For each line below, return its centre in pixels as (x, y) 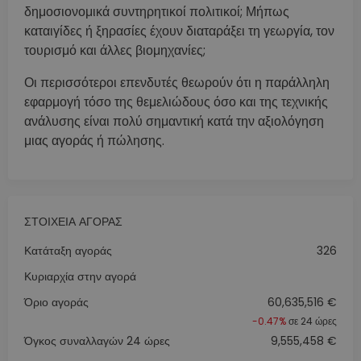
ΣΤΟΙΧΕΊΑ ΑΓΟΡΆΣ (73, 221)
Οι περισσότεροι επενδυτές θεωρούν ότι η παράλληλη (177, 82)
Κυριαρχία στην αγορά (80, 276)
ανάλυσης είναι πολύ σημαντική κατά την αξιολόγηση (174, 121)
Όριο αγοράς (56, 302)
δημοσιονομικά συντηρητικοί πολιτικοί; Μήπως (157, 11)
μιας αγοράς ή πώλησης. (94, 140)
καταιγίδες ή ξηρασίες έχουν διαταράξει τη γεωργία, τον (179, 31)
